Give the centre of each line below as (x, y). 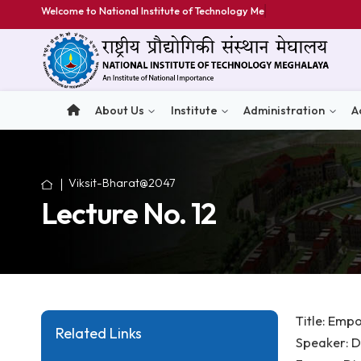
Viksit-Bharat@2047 (135, 203)
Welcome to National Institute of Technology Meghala (184, 11)
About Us (133, 123)
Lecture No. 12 (143, 237)
